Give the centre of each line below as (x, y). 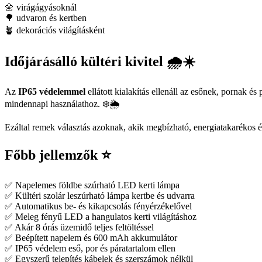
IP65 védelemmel (52, 91)
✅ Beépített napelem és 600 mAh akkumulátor (91, 237)
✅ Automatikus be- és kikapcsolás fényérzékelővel (98, 206)
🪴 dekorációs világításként (55, 30)
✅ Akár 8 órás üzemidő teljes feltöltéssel (79, 227)
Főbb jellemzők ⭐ (58, 155)
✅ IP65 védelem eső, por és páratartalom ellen (90, 248)
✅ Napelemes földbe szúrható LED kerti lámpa (92, 185)
